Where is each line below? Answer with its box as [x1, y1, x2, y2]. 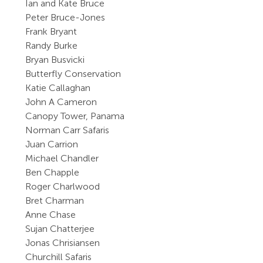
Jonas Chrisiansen [25, 237, 100, 248]
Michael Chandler [25, 153, 99, 164]
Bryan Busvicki [25, 54, 85, 65]
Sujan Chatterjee [25, 223, 95, 234]
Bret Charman [25, 195, 85, 206]
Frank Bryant [25, 26, 77, 37]
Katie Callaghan [25, 82, 91, 93]
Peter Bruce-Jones [25, 12, 106, 23]
